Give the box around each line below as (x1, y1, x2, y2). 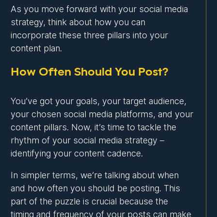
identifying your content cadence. (11, 148, 143, 159)
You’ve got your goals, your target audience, (11, 96, 187, 107)
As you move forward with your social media (11, 4, 188, 15)
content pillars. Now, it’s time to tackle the (11, 122, 177, 133)
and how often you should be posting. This (11, 183, 181, 194)
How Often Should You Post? (11, 66, 169, 78)
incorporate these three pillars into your (11, 30, 169, 41)
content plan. (11, 43, 62, 54)
